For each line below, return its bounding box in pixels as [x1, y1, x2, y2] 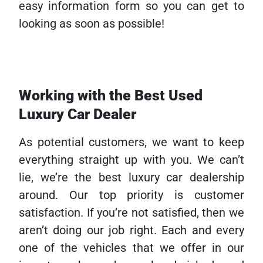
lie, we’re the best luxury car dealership [19, 170, 244, 184]
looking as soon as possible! [19, 16, 164, 31]
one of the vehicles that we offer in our [19, 241, 244, 255]
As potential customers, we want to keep [19, 135, 244, 149]
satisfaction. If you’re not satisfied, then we [19, 205, 244, 220]
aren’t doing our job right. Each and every [19, 223, 244, 237]
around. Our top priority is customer [19, 188, 244, 202]
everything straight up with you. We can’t [19, 153, 244, 167]
